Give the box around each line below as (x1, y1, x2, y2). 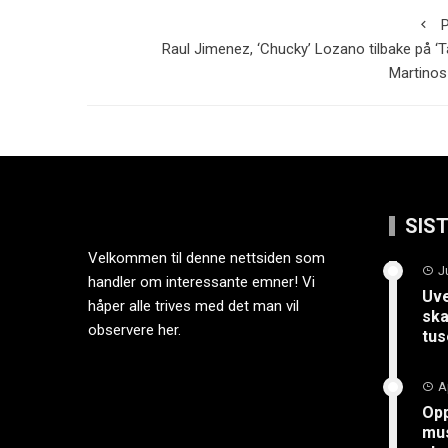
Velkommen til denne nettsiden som (88, 249, 326, 267)
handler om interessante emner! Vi (88, 273, 316, 291)
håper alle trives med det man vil (88, 297, 300, 315)
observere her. (88, 321, 182, 339)
